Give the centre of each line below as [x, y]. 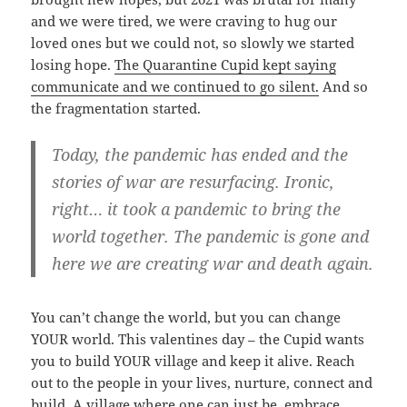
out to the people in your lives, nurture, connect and [202, 382]
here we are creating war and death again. [212, 264]
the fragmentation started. [116, 109]
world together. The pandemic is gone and [210, 237]
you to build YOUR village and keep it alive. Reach [194, 360]
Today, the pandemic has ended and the [199, 155]
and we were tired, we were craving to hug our [184, 21]
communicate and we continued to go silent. [175, 87]
